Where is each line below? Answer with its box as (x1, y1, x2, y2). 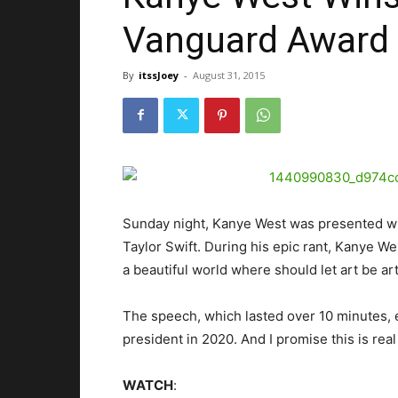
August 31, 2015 (193, 68, 265, 82)
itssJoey (139, 68, 179, 82)
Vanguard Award (123, 18, 389, 61)
